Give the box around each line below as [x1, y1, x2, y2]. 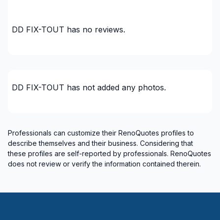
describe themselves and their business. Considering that [8, 138, 193, 147]
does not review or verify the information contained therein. [8, 159, 201, 168]
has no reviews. [67, 24, 125, 34]
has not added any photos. [67, 82, 166, 92]
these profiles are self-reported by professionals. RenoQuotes [8, 149, 211, 158]
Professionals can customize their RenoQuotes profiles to [8, 128, 194, 137]
